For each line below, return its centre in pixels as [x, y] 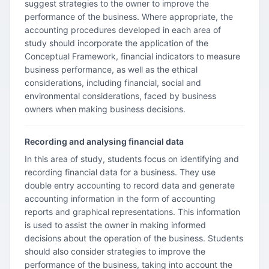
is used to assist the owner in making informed [115, 225]
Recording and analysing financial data [104, 141]
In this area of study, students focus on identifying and [132, 159]
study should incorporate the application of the [116, 43]
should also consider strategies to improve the [115, 251]
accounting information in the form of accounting [120, 198]
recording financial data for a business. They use [120, 172]
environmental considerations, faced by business [120, 96]
